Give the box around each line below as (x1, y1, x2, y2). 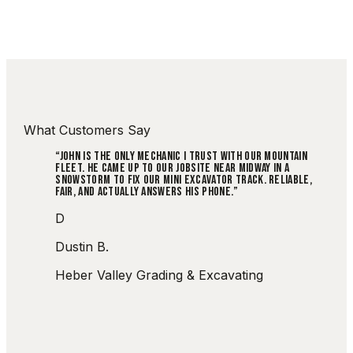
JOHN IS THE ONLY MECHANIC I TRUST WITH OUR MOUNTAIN (59, 149, 308, 164)
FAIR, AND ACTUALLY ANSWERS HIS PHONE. (55, 184, 234, 199)
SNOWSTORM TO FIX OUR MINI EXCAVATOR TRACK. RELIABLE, (55, 173, 313, 188)
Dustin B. (55, 239, 110, 255)
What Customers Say (24, 122, 151, 138)
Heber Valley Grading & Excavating (55, 267, 264, 283)
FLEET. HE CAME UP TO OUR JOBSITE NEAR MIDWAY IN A (55, 161, 290, 176)
